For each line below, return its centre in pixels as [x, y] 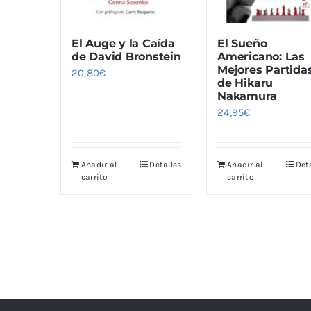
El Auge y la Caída [123, 44]
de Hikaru [245, 83]
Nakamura [247, 96]
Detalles [166, 165]
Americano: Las [261, 57]
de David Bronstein [126, 57]
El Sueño [242, 44]
